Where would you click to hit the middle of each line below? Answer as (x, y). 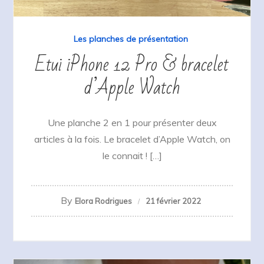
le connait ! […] (132, 156)
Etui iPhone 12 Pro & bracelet (132, 65)
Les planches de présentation (131, 39)
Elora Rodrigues (103, 201)
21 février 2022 (173, 201)
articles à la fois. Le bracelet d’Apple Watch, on (132, 139)
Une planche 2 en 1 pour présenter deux (132, 123)
